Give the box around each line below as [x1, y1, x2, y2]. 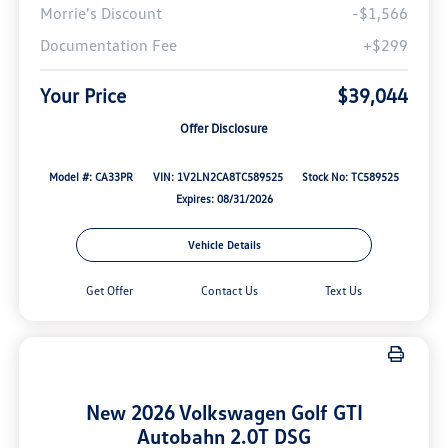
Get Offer [86, 282, 134, 298]
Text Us [324, 282, 362, 298]
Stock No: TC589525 [301, 170, 399, 184]
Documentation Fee [39, 35, 177, 56]
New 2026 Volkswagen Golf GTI [85, 398, 363, 425]
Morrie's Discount [39, 3, 162, 24]
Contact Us [200, 282, 258, 298]
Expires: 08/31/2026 [175, 192, 273, 206]
